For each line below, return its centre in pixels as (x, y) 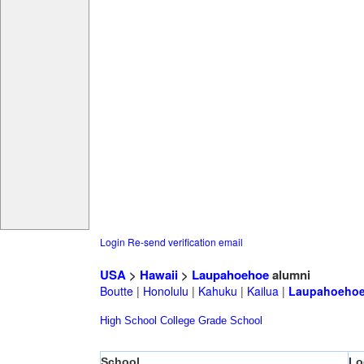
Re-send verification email (185, 242)
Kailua (262, 291)
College (177, 321)
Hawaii (158, 275)
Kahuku (217, 291)
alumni (289, 275)
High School (128, 321)
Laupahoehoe (230, 275)
